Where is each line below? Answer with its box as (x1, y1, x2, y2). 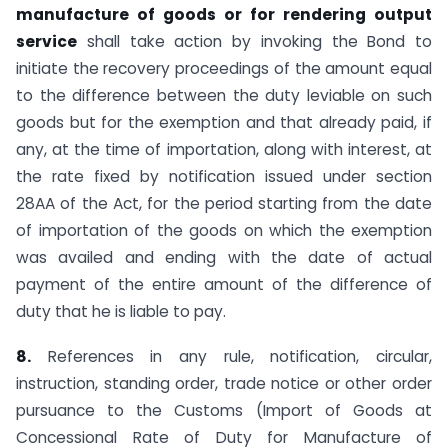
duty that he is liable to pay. (16, 301, 226, 323)
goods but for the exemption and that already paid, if (16, 112, 432, 134)
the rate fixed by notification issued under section (16, 166, 432, 188)
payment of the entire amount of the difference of (16, 274, 432, 296)
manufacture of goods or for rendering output (16, 4, 432, 26)
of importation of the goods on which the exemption (16, 220, 432, 242)
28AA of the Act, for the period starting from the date (16, 193, 432, 215)
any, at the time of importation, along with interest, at (16, 139, 432, 161)
